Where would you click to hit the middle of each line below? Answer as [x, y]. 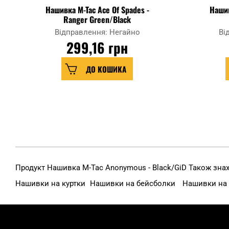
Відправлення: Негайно [97, 32]
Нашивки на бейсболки [134, 184]
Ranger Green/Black [97, 20]
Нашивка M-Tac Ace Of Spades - [97, 10]
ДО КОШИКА [106, 69]
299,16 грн [97, 48]
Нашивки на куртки [51, 184]
